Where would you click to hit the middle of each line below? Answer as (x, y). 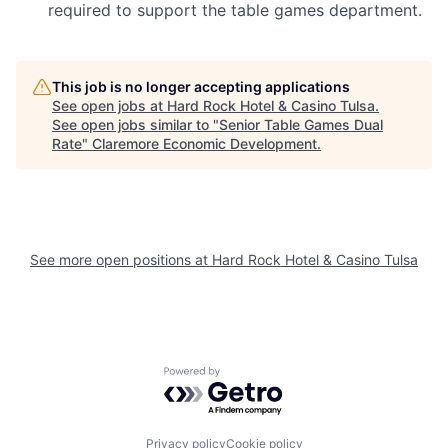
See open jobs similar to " (135, 124)
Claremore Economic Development (204, 143)
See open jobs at (109, 105)
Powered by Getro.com (251, 376)
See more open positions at (121, 259)
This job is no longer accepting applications (201, 86)
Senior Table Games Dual (301, 124)
